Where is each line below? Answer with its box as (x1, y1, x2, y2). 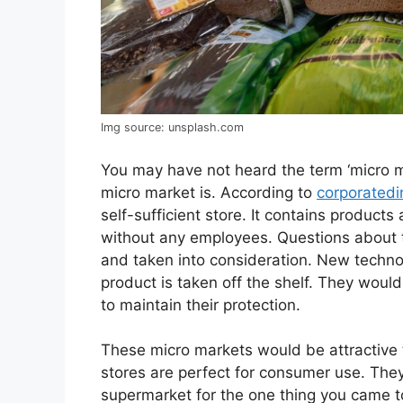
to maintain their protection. (101, 295, 300, 314)
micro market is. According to (101, 183, 317, 201)
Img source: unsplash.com (101, 121, 244, 135)
